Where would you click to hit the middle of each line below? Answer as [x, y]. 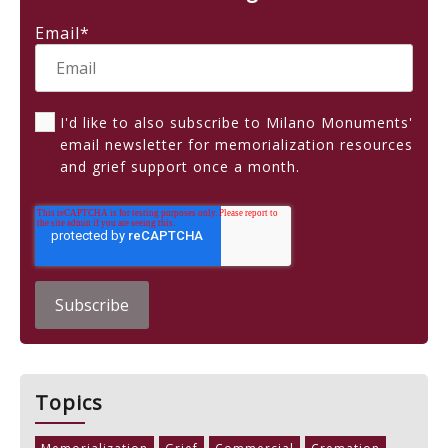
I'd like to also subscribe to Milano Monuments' [236, 123]
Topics [69, 403]
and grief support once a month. [180, 167]
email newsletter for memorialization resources [236, 145]
